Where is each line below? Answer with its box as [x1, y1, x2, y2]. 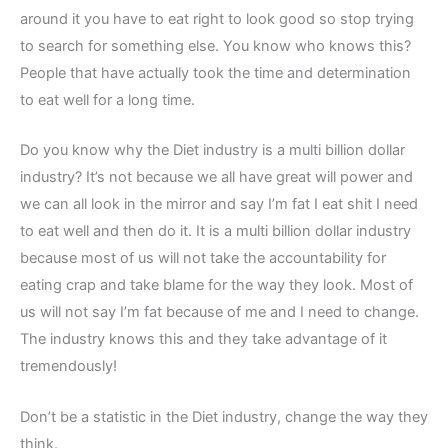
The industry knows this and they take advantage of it [20, 330, 387, 349]
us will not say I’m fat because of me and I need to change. [20, 303, 419, 322]
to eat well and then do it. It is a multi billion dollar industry [20, 222, 411, 241]
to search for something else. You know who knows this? [20, 36, 411, 55]
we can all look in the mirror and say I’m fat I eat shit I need [20, 195, 418, 214]
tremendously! [20, 357, 117, 376]
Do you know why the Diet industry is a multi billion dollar [20, 141, 405, 160]
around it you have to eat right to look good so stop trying [20, 9, 414, 28]
